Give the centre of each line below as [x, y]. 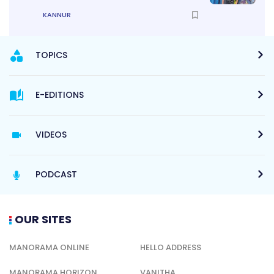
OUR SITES [43, 220]
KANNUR [57, 14]
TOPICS [51, 55]
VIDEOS [51, 135]
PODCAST [56, 175]
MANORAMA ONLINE [49, 248]
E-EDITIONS [60, 95]
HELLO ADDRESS [171, 248]
